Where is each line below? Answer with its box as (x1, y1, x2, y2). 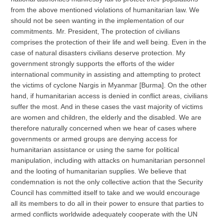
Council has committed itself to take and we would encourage (11, 189, 200, 197)
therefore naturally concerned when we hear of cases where (11, 124, 197, 132)
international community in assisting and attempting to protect (11, 70, 201, 79)
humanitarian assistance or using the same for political (11, 146, 179, 154)
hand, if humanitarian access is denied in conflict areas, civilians (11, 92, 208, 100)
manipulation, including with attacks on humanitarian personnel (11, 156, 205, 165)
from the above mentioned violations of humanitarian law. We (11, 6, 200, 14)
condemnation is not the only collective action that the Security (11, 178, 203, 186)
